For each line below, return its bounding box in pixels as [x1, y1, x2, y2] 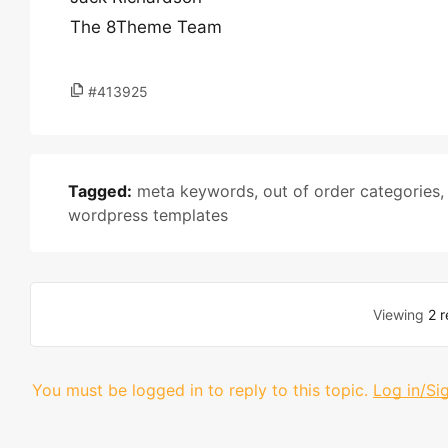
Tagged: [68, 181, 132, 201]
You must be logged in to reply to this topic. [32, 380, 368, 400]
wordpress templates [68, 205, 228, 225]
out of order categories [263, 181, 440, 201]
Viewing [372, 306, 428, 323]
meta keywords [137, 181, 254, 201]
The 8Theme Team [70, 17, 222, 37]
